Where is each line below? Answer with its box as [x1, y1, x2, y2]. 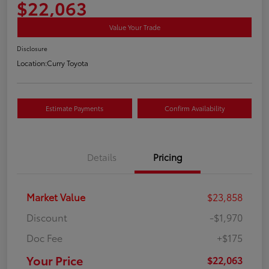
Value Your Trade [109, 22, 160, 32]
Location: [17, 57, 47, 68]
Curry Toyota [47, 57, 88, 68]
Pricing [153, 150, 183, 163]
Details [86, 150, 116, 163]
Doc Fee [26, 230, 62, 244]
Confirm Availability [164, 103, 225, 113]
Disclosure [17, 43, 47, 53]
